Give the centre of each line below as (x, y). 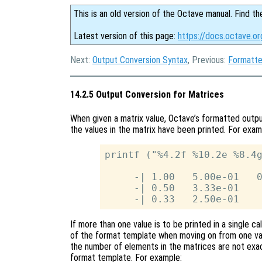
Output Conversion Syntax (140, 60)
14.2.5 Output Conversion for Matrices (147, 95)
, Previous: (208, 60)
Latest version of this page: (126, 36)
